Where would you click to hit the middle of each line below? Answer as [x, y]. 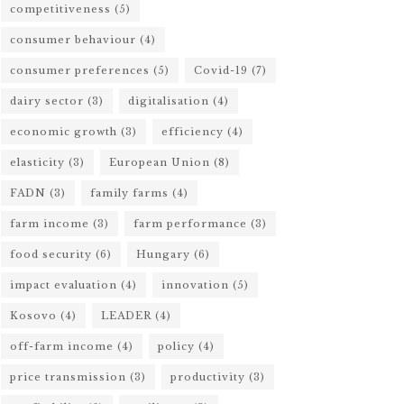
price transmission [68, 376]
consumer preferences [80, 70]
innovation [195, 285]
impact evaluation [64, 285]
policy [176, 346]
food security [51, 254]
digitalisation [169, 101]
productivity [208, 376]
